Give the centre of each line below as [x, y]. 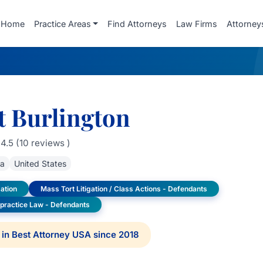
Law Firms [197, 23]
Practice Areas [62, 23]
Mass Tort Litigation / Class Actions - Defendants [124, 189]
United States [40, 163]
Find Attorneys [137, 23]
